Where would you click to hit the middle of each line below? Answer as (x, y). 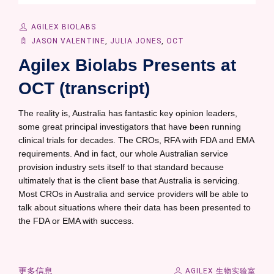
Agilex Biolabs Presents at (127, 65)
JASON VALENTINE (68, 41)
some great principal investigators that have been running (130, 127)
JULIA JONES (135, 41)
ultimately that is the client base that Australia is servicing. (129, 180)
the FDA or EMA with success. (76, 221)
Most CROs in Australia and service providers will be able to (133, 194)
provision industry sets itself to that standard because (121, 167)
